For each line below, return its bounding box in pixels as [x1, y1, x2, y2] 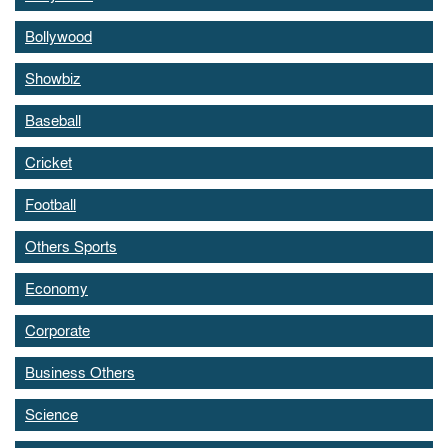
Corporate [25, 321, 90, 341]
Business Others [25, 363, 135, 383]
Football [25, 195, 76, 215]
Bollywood [25, 27, 92, 47]
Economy [25, 279, 88, 299]
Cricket [25, 153, 72, 173]
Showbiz [25, 69, 81, 89]
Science [25, 405, 78, 425]
